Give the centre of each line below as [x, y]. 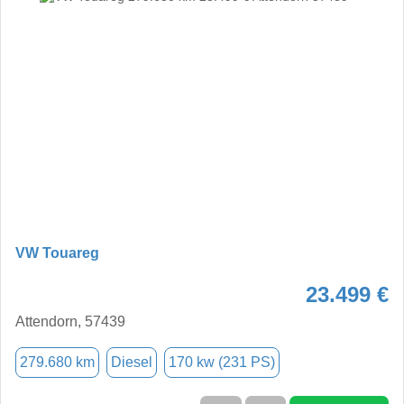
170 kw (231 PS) [222, 362]
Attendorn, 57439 [70, 321]
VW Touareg [57, 252]
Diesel [132, 362]
